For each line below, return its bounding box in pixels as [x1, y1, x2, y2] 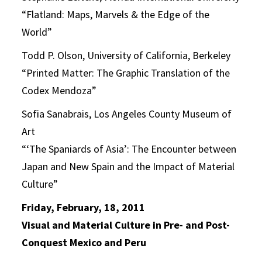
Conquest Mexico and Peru [22, 236, 147, 249]
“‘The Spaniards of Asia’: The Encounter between [22, 142, 237, 156]
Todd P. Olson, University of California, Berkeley [22, 49, 231, 62]
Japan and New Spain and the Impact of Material [22, 160, 235, 173]
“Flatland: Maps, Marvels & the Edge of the [22, 8, 210, 21]
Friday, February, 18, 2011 [22, 201, 146, 214]
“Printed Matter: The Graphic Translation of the [22, 66, 230, 80]
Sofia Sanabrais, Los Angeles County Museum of [22, 107, 232, 120]
